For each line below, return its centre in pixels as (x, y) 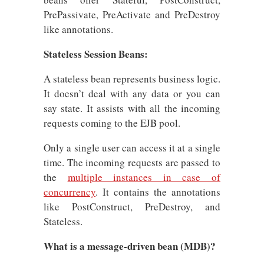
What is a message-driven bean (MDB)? (130, 246)
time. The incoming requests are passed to (132, 162)
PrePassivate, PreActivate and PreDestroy (132, 14)
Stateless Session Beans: (96, 54)
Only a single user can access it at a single (132, 148)
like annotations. (78, 29)
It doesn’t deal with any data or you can (132, 93)
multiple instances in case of (144, 177)
